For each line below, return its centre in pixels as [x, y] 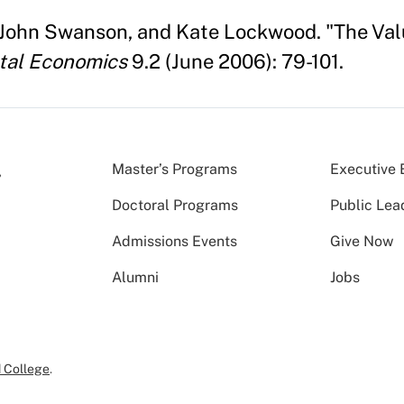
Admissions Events [174, 241]
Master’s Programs [174, 169]
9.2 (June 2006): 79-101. [235, 61]
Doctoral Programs [175, 205]
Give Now [362, 241]
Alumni [135, 277]
